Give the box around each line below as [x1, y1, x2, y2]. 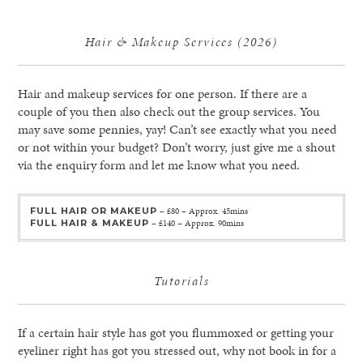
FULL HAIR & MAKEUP [29, 217, 149, 229]
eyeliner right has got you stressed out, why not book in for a [18, 340, 337, 360]
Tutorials [153, 271, 210, 289]
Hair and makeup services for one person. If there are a [18, 83, 308, 103]
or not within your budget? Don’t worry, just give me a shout [18, 137, 336, 156]
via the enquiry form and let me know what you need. [18, 155, 301, 174]
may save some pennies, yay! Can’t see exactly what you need [18, 119, 337, 139]
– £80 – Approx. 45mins [156, 205, 248, 218]
